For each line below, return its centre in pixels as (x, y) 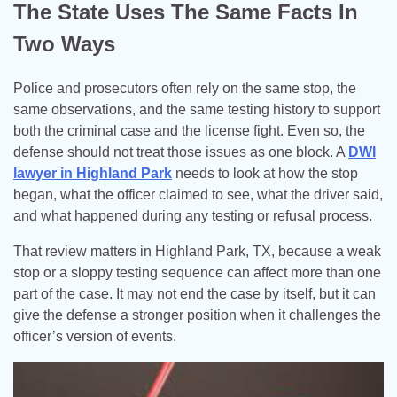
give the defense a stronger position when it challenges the (197, 315)
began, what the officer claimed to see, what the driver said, (198, 194)
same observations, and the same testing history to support (197, 109)
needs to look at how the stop (265, 173)
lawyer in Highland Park (93, 173)
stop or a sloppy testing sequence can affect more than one (197, 272)
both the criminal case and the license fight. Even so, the (189, 130)
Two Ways (64, 43)
